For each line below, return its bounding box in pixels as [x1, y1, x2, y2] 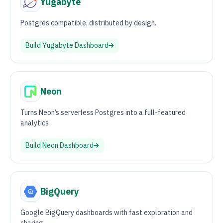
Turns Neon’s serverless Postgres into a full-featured [20, 108, 186, 117]
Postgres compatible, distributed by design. [20, 18, 156, 27]
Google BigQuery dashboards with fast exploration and [20, 208, 193, 217]
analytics [20, 118, 49, 127]
